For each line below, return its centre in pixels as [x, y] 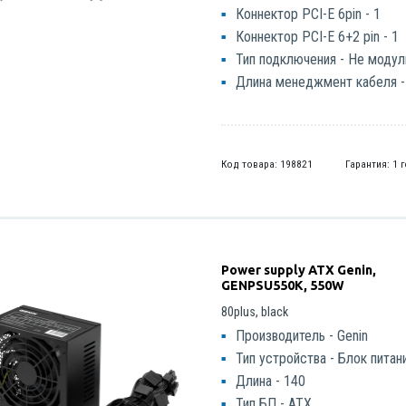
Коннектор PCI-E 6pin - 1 [309, 14]
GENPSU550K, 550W [283, 286]
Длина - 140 [271, 382]
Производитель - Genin [302, 336]
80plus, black [255, 313]
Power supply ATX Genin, [299, 271]
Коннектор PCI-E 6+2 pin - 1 [318, 37]
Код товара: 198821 [267, 164]
